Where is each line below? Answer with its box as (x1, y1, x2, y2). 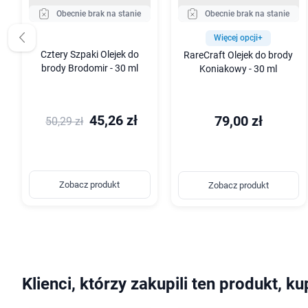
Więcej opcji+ (214, 32, 263, 43)
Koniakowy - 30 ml (199, 63, 278, 75)
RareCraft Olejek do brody (184, 49, 294, 61)
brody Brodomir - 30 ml (41, 62, 138, 74)
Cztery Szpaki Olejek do (40, 48, 139, 60)
